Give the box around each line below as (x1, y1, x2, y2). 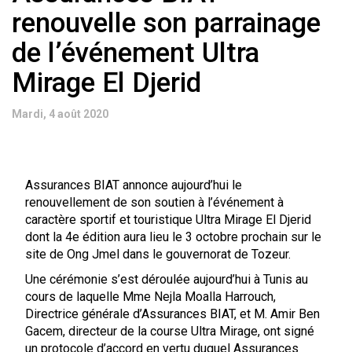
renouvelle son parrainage (12, 7, 321, 39)
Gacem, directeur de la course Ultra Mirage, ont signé (24, 324, 314, 339)
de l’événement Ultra (12, 37, 259, 69)
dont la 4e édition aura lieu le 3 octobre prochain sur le (24, 229, 321, 244)
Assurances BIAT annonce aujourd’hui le (24, 178, 242, 192)
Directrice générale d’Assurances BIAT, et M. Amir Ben (24, 306, 320, 321)
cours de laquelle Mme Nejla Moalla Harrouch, (24, 289, 276, 304)
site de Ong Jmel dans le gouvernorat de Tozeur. (24, 247, 291, 262)
